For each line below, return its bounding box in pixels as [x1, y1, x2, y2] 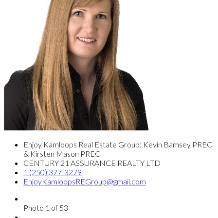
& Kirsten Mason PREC [23, 149, 100, 159]
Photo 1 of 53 [23, 203, 68, 213]
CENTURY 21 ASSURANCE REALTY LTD [23, 158, 161, 168]
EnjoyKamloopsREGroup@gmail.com [23, 177, 146, 186]
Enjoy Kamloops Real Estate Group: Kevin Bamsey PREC [23, 140, 212, 149]
